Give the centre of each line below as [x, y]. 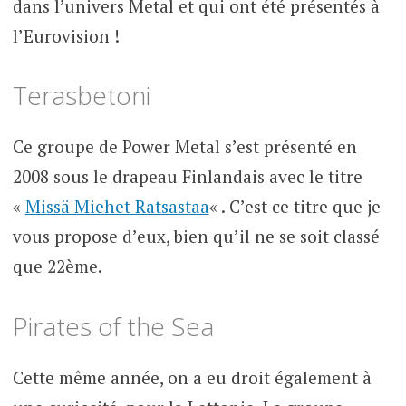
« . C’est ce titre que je [295, 207]
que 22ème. [57, 266]
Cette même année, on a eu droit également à [192, 377]
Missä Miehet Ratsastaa [117, 207]
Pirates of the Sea [113, 326]
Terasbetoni [81, 96]
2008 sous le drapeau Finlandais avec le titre [187, 177]
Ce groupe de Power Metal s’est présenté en [184, 147]
